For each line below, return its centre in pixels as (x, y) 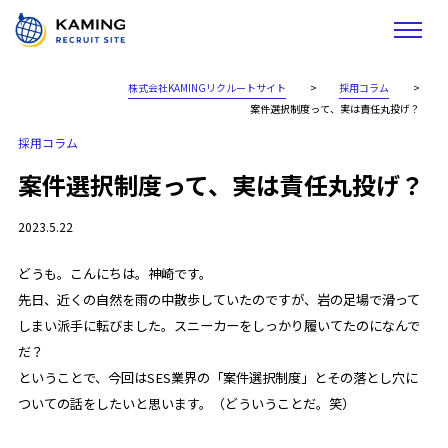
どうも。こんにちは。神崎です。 (114, 273)
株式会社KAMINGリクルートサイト (207, 87)
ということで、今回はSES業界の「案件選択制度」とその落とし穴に (217, 377)
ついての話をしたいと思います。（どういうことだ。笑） (186, 403)
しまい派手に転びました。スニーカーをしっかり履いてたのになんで (218, 325)
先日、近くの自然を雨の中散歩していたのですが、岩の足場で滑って (218, 299)
